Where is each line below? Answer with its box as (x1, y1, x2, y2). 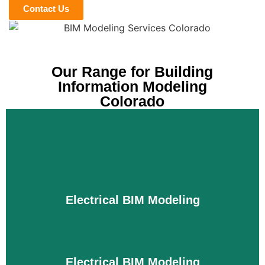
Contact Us (23, 3, 69, 14)
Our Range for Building (51, 63, 214, 80)
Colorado (100, 93, 165, 110)
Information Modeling (57, 78, 207, 95)
